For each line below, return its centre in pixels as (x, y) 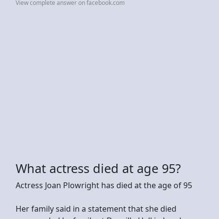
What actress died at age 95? (98, 168)
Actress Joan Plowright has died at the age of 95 (104, 185)
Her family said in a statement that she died (96, 208)
